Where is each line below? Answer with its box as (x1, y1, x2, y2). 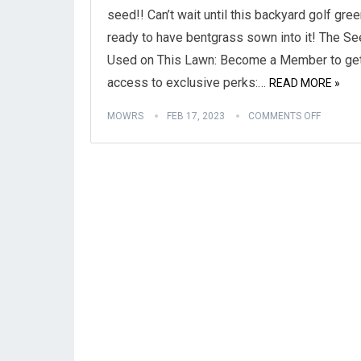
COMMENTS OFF (248, 110, 321, 122)
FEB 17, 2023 (167, 110, 225, 122)
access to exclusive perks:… (107, 75, 266, 90)
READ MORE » (269, 77, 340, 89)
